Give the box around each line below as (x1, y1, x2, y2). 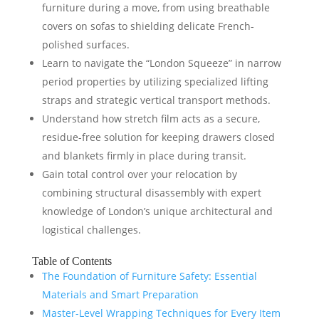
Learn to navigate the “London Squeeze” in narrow (41, 56, 281, 70)
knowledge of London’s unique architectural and (41, 204, 273, 218)
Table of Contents (31, 255, 112, 267)
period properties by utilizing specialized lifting (41, 75, 268, 88)
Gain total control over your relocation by (41, 167, 237, 181)
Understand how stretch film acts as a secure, (41, 112, 260, 125)
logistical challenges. (41, 223, 141, 236)
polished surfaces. (41, 38, 130, 51)
